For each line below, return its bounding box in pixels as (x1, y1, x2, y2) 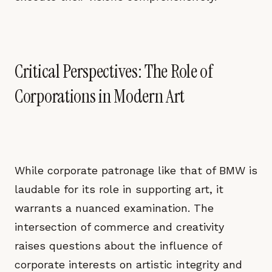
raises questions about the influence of (15, 239, 222, 252)
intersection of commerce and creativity (15, 220, 224, 233)
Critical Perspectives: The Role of (15, 59, 213, 83)
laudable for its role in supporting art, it (15, 183, 223, 195)
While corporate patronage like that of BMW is (15, 164, 257, 177)
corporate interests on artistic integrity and (15, 258, 242, 271)
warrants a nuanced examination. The (15, 202, 214, 214)
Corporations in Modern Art (15, 84, 185, 108)
